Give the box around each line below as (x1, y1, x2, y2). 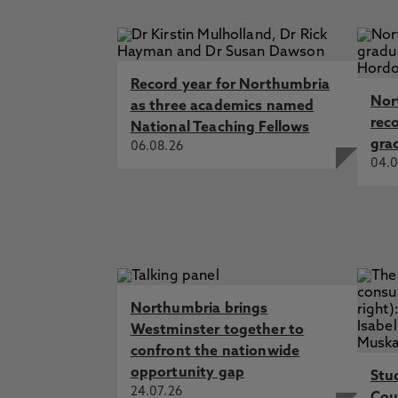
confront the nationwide (130, 345, 300, 359)
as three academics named (130, 99, 314, 114)
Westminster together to (130, 323, 305, 338)
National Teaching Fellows (130, 121, 310, 135)
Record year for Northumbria (130, 78, 330, 92)
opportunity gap (130, 366, 244, 380)
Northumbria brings (130, 302, 268, 316)
